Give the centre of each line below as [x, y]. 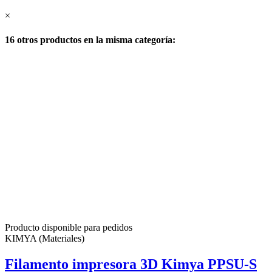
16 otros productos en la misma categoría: [90, 39]
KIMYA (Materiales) [45, 238]
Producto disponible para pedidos [69, 227]
